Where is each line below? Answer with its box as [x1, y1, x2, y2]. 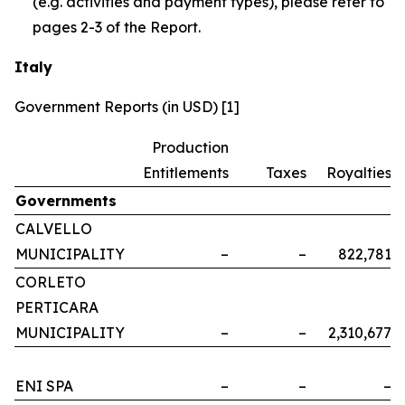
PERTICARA [15, 298, 99, 317]
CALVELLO [15, 220, 92, 239]
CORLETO [15, 273, 86, 292]
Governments [15, 192, 117, 211]
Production [152, 138, 229, 157]
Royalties [326, 164, 391, 183]
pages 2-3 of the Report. [33, 18, 201, 37]
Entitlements [143, 164, 229, 183]
